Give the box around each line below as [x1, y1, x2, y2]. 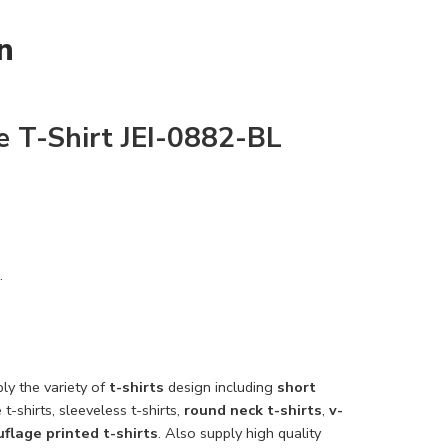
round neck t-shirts [184, 399, 322, 420]
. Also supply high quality [158, 422, 321, 443]
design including [164, 376, 277, 397]
